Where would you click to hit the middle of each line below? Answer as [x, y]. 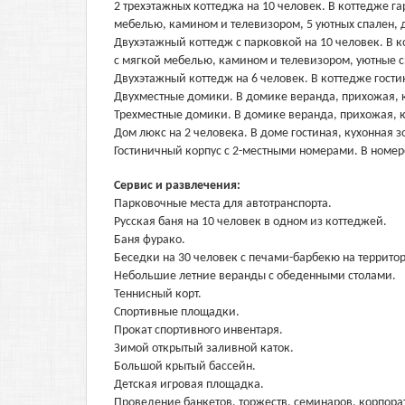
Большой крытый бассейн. [185, 367]
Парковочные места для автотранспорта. [223, 204]
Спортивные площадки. [177, 312]
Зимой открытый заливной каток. [204, 348]
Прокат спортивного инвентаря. [198, 330]
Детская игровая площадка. [189, 385]
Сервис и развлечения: [179, 186]
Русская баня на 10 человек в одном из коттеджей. [250, 222]
